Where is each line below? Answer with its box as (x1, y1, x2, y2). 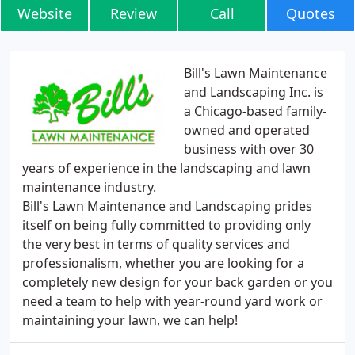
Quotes (286, 4, 335, 23)
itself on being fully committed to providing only (22, 216, 311, 234)
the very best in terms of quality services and (22, 235, 290, 253)
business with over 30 (184, 140, 314, 158)
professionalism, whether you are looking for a (22, 254, 304, 272)
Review (109, 4, 157, 23)
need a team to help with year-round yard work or (22, 292, 323, 310)
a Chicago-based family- (184, 102, 326, 120)
